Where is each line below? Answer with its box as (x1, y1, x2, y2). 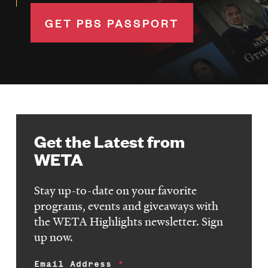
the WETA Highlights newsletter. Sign (34, 213, 224, 229)
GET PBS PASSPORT (44, 15, 179, 31)
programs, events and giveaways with (34, 197, 219, 214)
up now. (34, 229, 74, 245)
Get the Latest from (34, 129, 185, 152)
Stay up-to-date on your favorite (34, 182, 197, 198)
